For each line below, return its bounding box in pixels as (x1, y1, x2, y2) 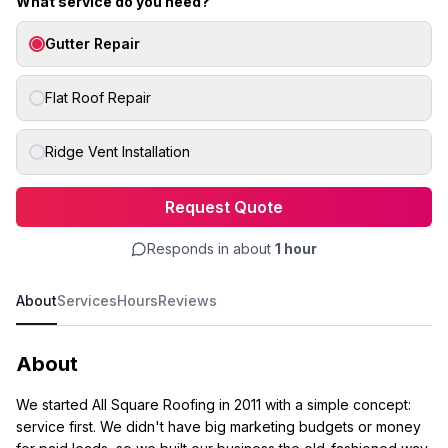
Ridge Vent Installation (45, 143, 190, 160)
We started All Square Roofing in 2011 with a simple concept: (16, 396, 411, 413)
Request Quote (165, 197, 283, 217)
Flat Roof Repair (45, 89, 151, 106)
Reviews (158, 292, 217, 309)
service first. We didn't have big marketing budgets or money (16, 418, 421, 435)
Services (57, 292, 117, 309)
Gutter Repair (45, 35, 140, 52)
